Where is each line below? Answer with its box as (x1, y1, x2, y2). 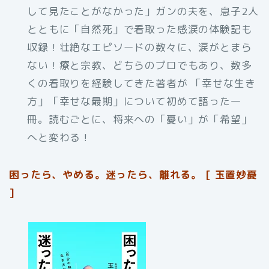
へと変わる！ (27, 130, 92, 145)
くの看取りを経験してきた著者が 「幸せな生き (27, 76, 256, 91)
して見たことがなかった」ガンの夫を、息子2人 (27, 4, 259, 19)
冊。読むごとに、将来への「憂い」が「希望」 (27, 112, 252, 127)
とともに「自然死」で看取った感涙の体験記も (27, 22, 252, 37)
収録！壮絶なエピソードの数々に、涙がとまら (27, 40, 252, 55)
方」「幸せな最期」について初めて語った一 (27, 94, 241, 109)
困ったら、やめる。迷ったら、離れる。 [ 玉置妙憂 (9, 168, 258, 182)
